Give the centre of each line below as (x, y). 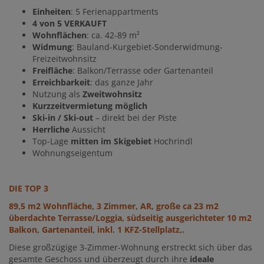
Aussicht (88, 130)
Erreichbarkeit (61, 82)
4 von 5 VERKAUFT (70, 24)
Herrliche (51, 130)
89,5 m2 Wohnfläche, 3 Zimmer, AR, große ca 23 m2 (114, 206)
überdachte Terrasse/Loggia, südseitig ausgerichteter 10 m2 (130, 218)
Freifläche (52, 71)
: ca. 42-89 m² (113, 35)
